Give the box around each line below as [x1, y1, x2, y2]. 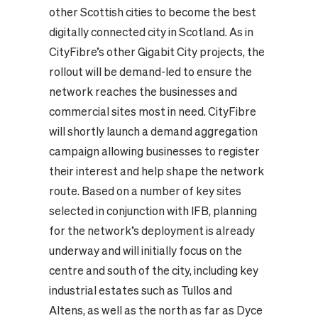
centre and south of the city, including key [48, 264, 258, 278]
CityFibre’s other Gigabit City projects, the [48, 45, 265, 59]
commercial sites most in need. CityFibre [48, 105, 256, 119]
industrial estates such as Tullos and [48, 284, 232, 297]
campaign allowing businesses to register [48, 145, 260, 158]
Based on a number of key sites [81, 185, 241, 198]
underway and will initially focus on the [48, 244, 242, 258]
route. [48, 185, 79, 198]
